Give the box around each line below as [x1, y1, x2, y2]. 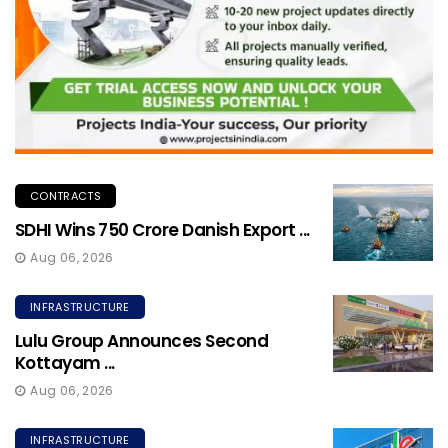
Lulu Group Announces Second [15, 329, 269, 354]
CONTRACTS [30, 188, 101, 205]
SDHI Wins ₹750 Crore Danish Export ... [15, 218, 310, 243]
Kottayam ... [15, 351, 115, 376]
